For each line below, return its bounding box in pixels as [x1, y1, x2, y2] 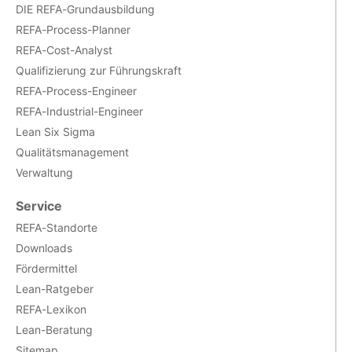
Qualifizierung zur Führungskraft [16, 63, 181, 77]
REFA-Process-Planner [16, 22, 130, 36]
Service [16, 197, 62, 214]
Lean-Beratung [16, 322, 93, 336]
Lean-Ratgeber [16, 281, 93, 295]
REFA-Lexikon [16, 302, 86, 316]
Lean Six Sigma [16, 124, 95, 138]
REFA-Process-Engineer [16, 83, 137, 97]
